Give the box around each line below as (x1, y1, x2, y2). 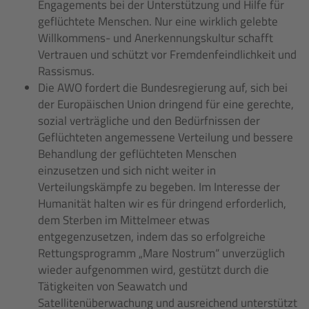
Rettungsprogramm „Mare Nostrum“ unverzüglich (38, 244, 285, 262)
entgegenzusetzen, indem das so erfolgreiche (38, 228, 266, 246)
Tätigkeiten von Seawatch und (38, 277, 188, 295)
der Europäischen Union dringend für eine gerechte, (38, 95, 294, 113)
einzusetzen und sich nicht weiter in (38, 161, 216, 179)
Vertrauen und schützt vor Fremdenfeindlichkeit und (38, 46, 297, 63)
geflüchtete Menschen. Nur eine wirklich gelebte (38, 12, 278, 30)
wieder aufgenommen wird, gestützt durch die (38, 261, 269, 279)
